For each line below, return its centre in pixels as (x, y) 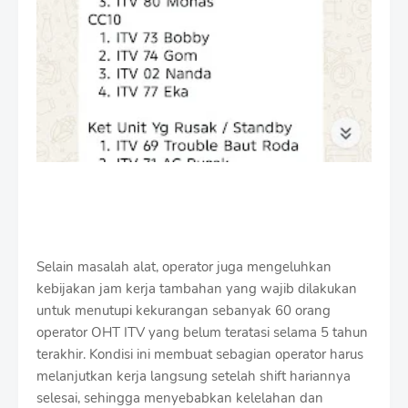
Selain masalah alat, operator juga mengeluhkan (184, 267)
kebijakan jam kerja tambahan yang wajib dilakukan (197, 289)
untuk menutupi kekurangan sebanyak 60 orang (184, 311)
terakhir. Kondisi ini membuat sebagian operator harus (200, 355)
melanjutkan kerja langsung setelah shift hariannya (194, 377)
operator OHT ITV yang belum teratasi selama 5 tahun (202, 333)
